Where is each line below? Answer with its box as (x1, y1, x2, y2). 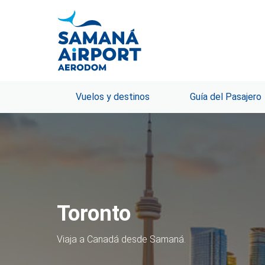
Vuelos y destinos (76, 91, 150, 103)
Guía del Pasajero (190, 91, 261, 103)
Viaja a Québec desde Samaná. (57, 234, 186, 245)
